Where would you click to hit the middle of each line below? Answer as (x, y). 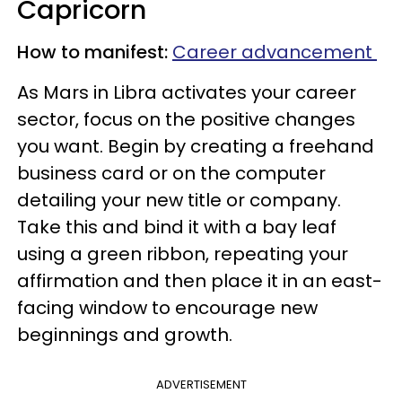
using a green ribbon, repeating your (183, 253)
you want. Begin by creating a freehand (196, 146)
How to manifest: (92, 52)
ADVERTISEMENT (201, 384)
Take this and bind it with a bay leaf (177, 227)
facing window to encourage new (167, 307)
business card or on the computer (171, 173)
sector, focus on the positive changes (186, 119)
